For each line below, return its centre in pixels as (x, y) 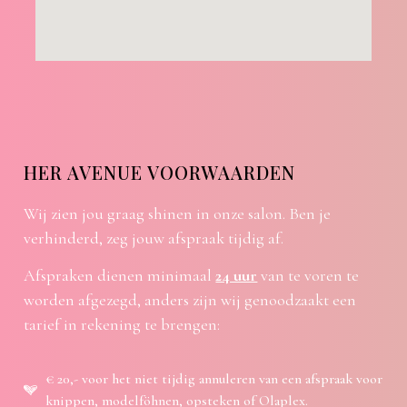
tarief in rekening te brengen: (122, 324)
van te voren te (308, 275)
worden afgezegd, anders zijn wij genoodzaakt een (190, 299)
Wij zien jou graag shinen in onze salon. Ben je (178, 213)
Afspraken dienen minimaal (120, 275)
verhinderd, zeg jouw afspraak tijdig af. (154, 238)
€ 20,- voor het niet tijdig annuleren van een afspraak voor (214, 379)
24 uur (237, 275)
